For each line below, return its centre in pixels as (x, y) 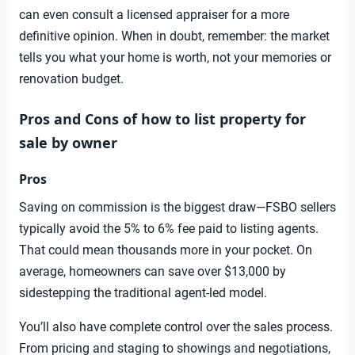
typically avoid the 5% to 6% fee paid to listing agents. (169, 229)
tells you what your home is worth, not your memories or (175, 58)
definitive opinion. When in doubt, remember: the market (174, 36)
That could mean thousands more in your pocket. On (166, 250)
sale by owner (68, 143)
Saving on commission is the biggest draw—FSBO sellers (177, 208)
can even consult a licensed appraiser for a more (154, 15)
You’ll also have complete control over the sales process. (176, 327)
